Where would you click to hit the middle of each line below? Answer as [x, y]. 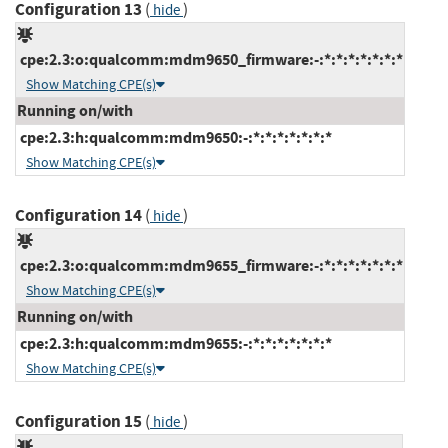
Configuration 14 [78, 215]
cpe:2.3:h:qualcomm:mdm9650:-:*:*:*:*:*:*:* [174, 137]
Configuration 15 [78, 421]
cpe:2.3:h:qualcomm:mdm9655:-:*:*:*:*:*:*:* [174, 343]
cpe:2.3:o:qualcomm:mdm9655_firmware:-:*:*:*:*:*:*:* [210, 265]
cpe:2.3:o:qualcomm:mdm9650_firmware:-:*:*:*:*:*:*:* [210, 59]
